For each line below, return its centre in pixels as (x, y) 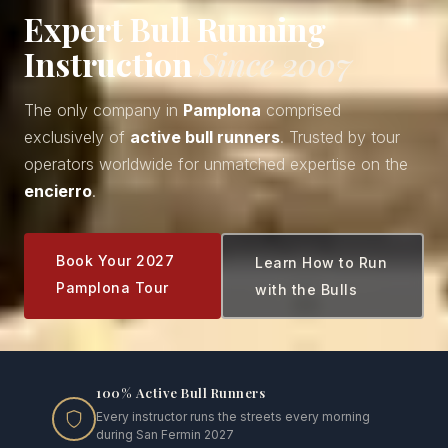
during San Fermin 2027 (165, 434)
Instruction (111, 63)
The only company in (103, 109)
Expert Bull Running (175, 28)
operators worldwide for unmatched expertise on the (216, 163)
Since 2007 (275, 63)
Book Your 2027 (115, 260)
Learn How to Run (321, 262)
